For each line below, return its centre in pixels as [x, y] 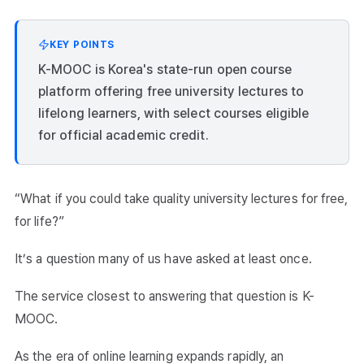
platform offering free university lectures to [171, 91]
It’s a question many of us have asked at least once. [163, 259]
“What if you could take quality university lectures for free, [182, 199]
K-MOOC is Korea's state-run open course [165, 69]
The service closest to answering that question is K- [165, 296]
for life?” [39, 221]
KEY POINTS [82, 45]
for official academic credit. [123, 135]
